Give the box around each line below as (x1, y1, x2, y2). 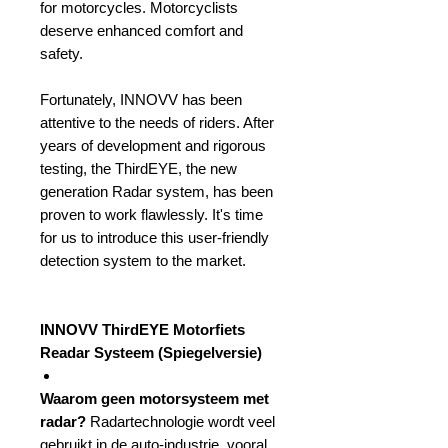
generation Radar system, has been (40, 183, 273, 200)
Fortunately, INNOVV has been (40, 91, 242, 108)
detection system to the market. (40, 252, 246, 269)
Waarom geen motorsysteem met (40, 390, 269, 407)
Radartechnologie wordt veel (86, 413, 275, 430)
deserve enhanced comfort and (40, 22, 243, 39)
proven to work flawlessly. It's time (40, 206, 263, 223)
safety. (40, 45, 83, 62)
